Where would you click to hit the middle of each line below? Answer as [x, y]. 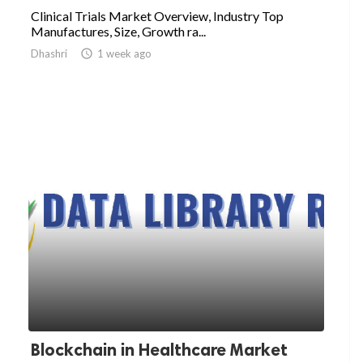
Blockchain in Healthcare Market [159, 350]
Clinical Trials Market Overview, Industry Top [157, 16]
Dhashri [49, 54]
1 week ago [124, 54]
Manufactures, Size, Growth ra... [118, 32]
